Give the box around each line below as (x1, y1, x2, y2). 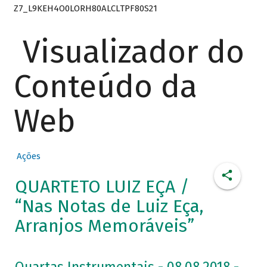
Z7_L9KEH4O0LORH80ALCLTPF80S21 (13, 2, 157, 14)
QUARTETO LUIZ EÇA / (14, 176, 190, 198)
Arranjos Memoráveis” (14, 215, 194, 237)
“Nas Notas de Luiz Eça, (14, 195, 204, 218)
